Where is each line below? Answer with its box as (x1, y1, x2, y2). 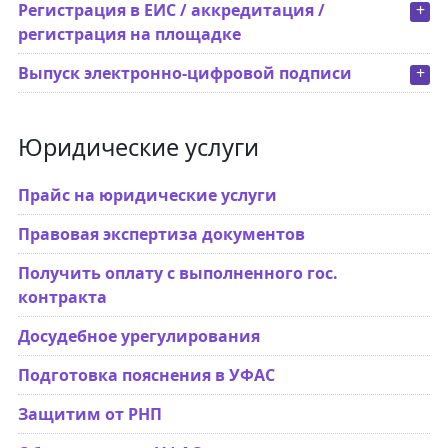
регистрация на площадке (17, 23, 241, 46)
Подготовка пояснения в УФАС (17, 364, 275, 387)
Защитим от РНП (17, 403, 162, 426)
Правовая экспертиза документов (17, 223, 305, 246)
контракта (17, 286, 107, 309)
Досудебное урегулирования (17, 325, 260, 348)
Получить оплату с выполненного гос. (17, 262, 338, 285)
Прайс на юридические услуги (17, 184, 277, 207)
